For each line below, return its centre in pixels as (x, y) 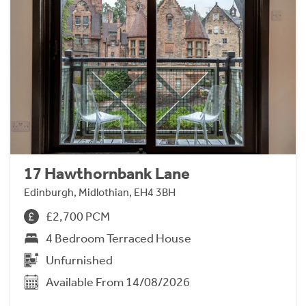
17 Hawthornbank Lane (107, 173)
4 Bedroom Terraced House (119, 238)
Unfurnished (79, 260)
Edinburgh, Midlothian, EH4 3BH (100, 192)
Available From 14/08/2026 (118, 282)
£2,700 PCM (78, 216)
